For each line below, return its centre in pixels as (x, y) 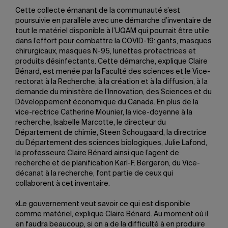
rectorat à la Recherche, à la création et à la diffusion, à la (111, 82)
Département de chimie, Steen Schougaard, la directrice (111, 133)
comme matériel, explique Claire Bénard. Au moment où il (112, 214)
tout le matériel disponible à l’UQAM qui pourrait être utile (112, 31)
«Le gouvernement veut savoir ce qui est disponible (103, 204)
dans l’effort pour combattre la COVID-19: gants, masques (113, 41)
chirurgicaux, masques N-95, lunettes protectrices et (106, 51)
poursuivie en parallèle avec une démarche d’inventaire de (113, 21)
